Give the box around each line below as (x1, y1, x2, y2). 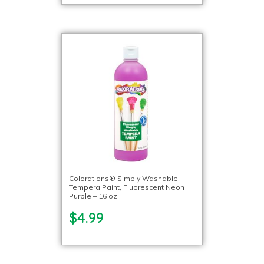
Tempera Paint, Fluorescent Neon (69, 182, 184, 192)
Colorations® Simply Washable (69, 173, 178, 183)
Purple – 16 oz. (69, 191, 119, 200)
